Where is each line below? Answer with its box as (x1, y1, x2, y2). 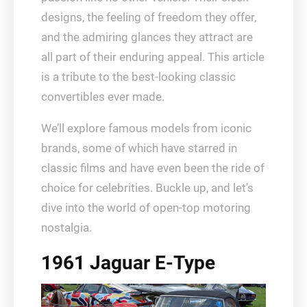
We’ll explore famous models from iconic (41, 121, 251, 135)
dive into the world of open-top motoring (41, 201, 251, 214)
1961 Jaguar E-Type (41, 251, 215, 274)
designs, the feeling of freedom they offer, (41, 10, 256, 24)
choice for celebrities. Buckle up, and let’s (41, 181, 254, 195)
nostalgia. (41, 221, 92, 234)
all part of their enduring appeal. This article (41, 50, 265, 64)
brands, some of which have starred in (41, 141, 237, 155)
